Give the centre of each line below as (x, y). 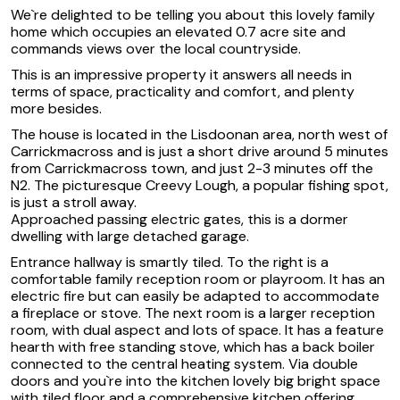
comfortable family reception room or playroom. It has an (198, 279)
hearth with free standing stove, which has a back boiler (193, 346)
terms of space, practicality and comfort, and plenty (183, 91)
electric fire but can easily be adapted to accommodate (195, 296)
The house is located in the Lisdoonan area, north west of (199, 134)
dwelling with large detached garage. (130, 236)
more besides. (56, 108)
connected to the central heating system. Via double (184, 363)
